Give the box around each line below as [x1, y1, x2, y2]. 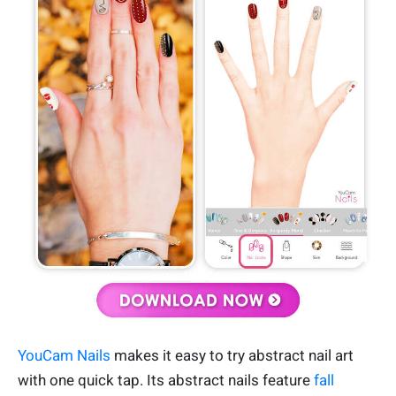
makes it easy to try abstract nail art [110, 346, 354, 364]
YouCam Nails [18, 346, 110, 364]
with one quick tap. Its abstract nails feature [18, 370, 314, 389]
